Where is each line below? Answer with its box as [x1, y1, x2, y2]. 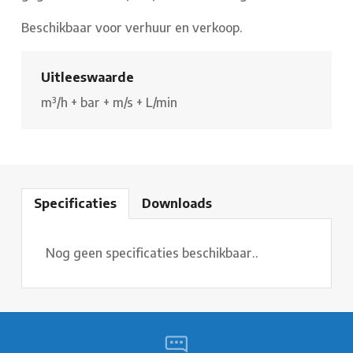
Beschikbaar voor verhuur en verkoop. [21, 20, 243, 36]
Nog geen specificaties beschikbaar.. [46, 245, 258, 262]
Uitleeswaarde [41, 69, 134, 86]
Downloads [142, 195, 212, 212]
